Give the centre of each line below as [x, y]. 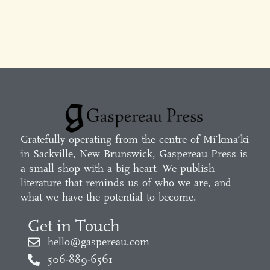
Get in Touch [74, 226]
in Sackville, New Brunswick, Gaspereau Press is [134, 154]
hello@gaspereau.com [99, 242]
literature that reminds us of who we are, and [126, 183]
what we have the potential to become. [108, 197]
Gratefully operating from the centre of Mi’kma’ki [135, 139]
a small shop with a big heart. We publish [118, 168]
